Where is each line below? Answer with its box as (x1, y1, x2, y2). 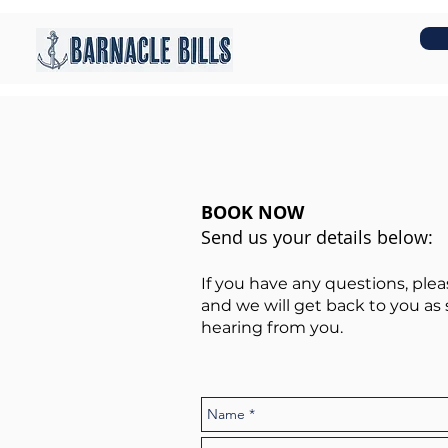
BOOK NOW (201, 200, 304, 225)
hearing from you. (201, 318, 343, 337)
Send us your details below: (201, 225, 433, 249)
